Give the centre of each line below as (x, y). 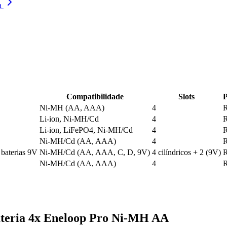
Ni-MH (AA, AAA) (72, 108)
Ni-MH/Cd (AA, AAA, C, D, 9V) (95, 153)
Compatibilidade (95, 97)
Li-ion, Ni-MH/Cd (69, 119)
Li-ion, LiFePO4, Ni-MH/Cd (86, 130)
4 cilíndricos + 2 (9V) (186, 153)
